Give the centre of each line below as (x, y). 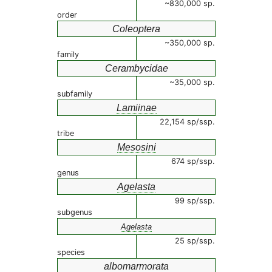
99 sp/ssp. (195, 201)
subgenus (75, 212)
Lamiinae (136, 108)
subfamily (75, 94)
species (71, 252)
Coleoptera (136, 29)
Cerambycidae (136, 68)
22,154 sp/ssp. (187, 122)
